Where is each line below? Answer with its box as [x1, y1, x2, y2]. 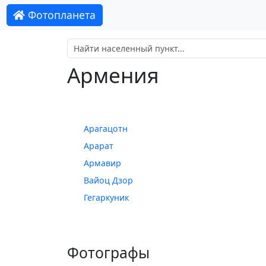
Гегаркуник [83, 192, 129, 204]
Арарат [83, 140, 113, 152]
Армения [66, 61, 159, 90]
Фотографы [66, 243, 150, 263]
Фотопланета [25, 8, 96, 23]
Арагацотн [83, 123, 128, 135]
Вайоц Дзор [83, 175, 133, 186]
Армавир [83, 157, 121, 169]
